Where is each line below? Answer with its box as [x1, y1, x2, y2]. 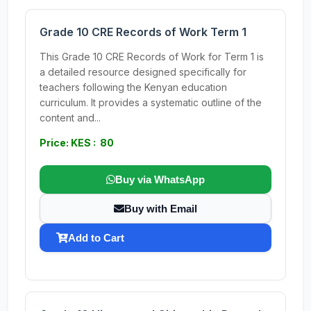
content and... [40, 112, 101, 124]
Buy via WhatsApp [115, 174, 205, 185]
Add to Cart [68, 232, 124, 244]
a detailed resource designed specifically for [40, 66, 246, 78]
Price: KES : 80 [40, 137, 114, 149]
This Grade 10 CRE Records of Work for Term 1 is [40, 51, 264, 62]
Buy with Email [124, 203, 197, 215]
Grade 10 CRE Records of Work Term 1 [40, 25, 246, 39]
